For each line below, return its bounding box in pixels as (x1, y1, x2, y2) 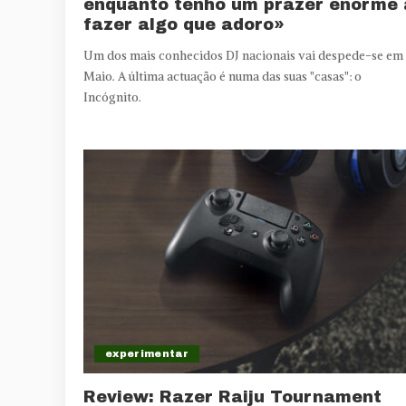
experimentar (105, 348, 189, 360)
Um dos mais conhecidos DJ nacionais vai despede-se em (83, 47, 403, 63)
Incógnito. (83, 89, 141, 105)
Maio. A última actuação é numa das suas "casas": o (83, 68, 362, 84)
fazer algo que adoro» (83, 14, 285, 34)
